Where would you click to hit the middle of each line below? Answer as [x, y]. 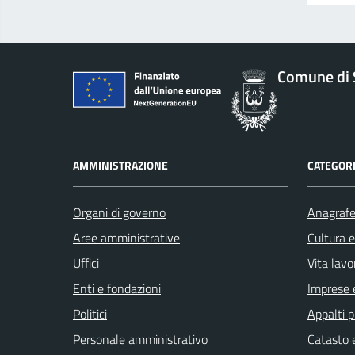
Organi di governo [119, 213]
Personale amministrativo [140, 340]
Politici [90, 314]
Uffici [86, 263]
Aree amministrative [126, 238]
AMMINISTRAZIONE [120, 166]
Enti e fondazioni [117, 289]
